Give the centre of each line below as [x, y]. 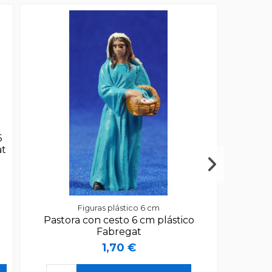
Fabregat [119, 231]
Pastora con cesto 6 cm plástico [119, 220]
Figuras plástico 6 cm [119, 208]
